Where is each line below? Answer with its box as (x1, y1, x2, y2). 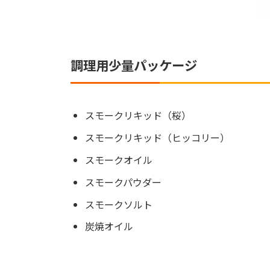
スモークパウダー (85, 174, 162, 189)
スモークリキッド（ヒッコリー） (85, 130, 230, 145)
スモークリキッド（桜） (85, 108, 191, 123)
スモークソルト (85, 196, 152, 212)
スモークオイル (85, 152, 152, 167)
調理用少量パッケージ (71, 55, 197, 75)
